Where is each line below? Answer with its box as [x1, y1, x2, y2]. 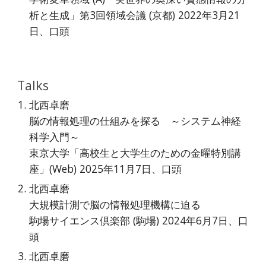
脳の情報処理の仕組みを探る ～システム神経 [29, 113, 242, 128]
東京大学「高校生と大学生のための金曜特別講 [29, 145, 242, 160]
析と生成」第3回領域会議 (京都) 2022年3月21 [29, 8, 240, 22]
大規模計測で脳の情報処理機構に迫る [29, 197, 201, 211]
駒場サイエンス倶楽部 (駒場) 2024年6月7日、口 [29, 213, 249, 227]
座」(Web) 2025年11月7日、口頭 [29, 161, 182, 176]
